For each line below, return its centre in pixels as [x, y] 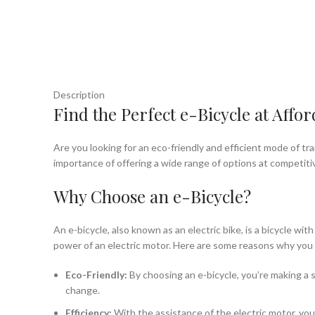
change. [83, 290]
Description [79, 95]
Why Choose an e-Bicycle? [152, 196]
